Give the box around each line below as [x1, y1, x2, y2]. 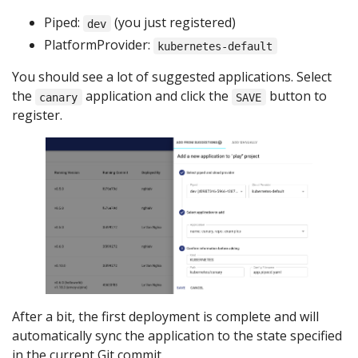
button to [265, 87, 327, 105]
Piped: [44, 14, 83, 32]
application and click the [82, 87, 232, 105]
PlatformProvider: [44, 36, 153, 54]
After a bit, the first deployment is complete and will [12, 307, 319, 325]
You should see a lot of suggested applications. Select [12, 68, 332, 86]
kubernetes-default [157, 39, 273, 53]
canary [39, 90, 78, 104]
